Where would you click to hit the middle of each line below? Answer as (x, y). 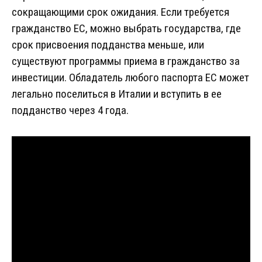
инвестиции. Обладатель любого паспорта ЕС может (130, 78)
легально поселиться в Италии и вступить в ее (117, 94)
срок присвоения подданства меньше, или (108, 45)
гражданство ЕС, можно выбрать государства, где (126, 29)
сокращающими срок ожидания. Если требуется (120, 12)
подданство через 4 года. (70, 111)
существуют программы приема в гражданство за (126, 61)
